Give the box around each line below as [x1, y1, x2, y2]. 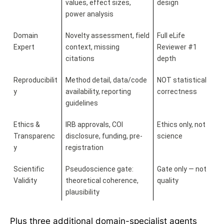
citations [65, 54, 94, 63]
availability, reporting [65, 87, 131, 96]
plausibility [65, 188, 99, 196]
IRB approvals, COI [65, 120, 123, 129]
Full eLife [156, 31, 185, 40]
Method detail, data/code [65, 76, 147, 84]
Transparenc [13, 132, 55, 140]
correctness [156, 87, 197, 96]
